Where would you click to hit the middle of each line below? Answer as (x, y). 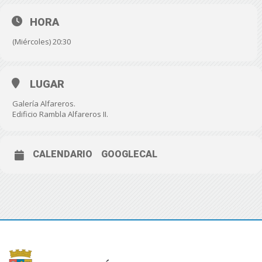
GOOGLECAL (129, 154)
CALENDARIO (63, 154)
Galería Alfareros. (44, 104)
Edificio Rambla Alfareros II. (60, 114)
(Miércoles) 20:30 (42, 42)
